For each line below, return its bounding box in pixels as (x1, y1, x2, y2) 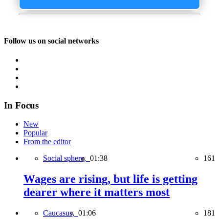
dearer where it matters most (23, 186, 170, 199)
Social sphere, (43, 154, 90, 163)
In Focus (4, 100, 39, 110)
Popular (23, 129, 47, 137)
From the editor (23, 137, 71, 146)
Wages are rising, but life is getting (23, 173, 197, 186)
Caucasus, (43, 209, 78, 218)
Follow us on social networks (4, 36, 99, 45)
